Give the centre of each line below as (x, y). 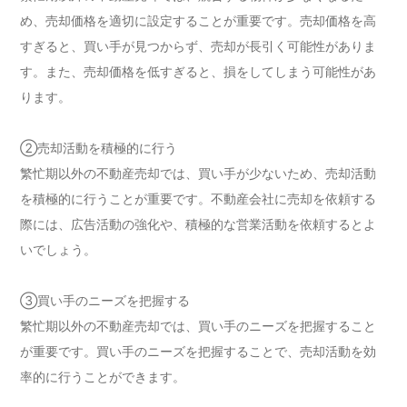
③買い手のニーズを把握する (105, 300)
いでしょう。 (59, 249)
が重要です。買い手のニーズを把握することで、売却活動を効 (199, 351)
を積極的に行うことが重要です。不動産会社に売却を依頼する (199, 198)
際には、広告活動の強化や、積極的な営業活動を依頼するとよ (199, 223)
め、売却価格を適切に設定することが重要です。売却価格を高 (199, 20)
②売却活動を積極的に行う (99, 147)
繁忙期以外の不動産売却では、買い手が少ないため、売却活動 (199, 173)
